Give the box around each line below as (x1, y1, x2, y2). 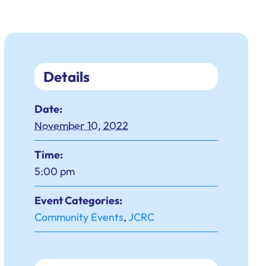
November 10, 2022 (34, 119, 129, 133)
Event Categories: (34, 194, 123, 208)
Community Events (34, 210, 124, 224)
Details (43, 68, 90, 86)
